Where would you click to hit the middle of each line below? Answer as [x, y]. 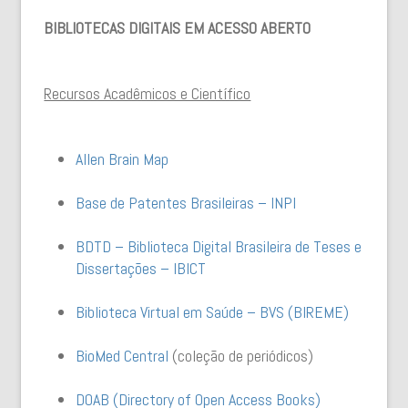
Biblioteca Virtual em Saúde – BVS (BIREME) [213, 312]
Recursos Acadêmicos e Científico [148, 93]
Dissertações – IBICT [141, 268]
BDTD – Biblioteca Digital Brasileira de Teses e [219, 246]
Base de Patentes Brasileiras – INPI [186, 203]
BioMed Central [122, 356]
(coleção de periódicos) [241, 356]
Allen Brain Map [122, 159]
